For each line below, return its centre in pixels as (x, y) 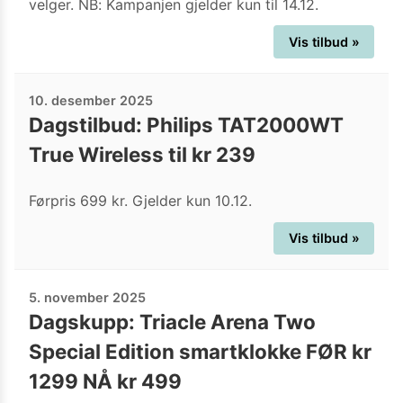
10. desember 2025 (91, 101)
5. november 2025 (87, 297)
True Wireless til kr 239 (142, 155)
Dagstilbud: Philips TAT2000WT (186, 125)
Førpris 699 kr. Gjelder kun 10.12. (140, 200)
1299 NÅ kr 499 (105, 381)
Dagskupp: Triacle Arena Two (172, 321)
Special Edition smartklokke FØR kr (200, 351)
